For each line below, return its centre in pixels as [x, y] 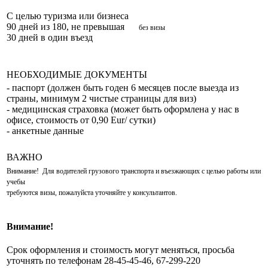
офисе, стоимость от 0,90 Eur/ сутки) [81, 120]
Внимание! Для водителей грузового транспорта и [84, 171]
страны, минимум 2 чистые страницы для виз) [101, 99]
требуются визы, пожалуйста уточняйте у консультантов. [92, 193]
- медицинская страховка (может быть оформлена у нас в [123, 109]
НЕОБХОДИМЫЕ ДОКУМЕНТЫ [77, 75]
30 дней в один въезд [51, 38]
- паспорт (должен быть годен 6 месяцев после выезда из [123, 88]
